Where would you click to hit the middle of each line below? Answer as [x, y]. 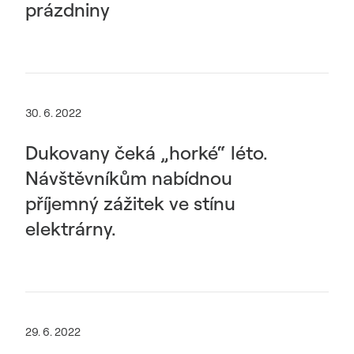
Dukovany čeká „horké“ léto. [147, 153]
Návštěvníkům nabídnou [129, 178]
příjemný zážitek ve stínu [130, 203]
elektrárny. [71, 228]
